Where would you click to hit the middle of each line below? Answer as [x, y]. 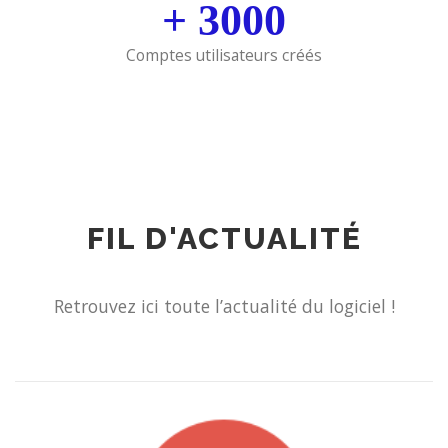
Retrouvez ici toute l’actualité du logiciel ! [224, 306]
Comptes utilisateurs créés [224, 55]
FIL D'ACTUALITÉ [224, 239]
